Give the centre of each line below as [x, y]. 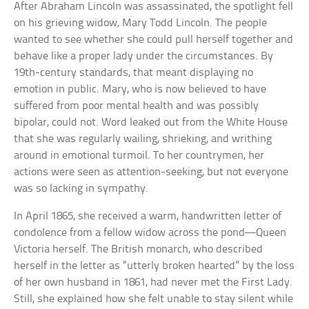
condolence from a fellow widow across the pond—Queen [150, 232]
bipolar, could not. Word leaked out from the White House [151, 122]
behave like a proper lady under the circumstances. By [144, 56]
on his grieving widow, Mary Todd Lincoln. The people [141, 23]
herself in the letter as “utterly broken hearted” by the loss [154, 266]
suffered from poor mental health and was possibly [137, 106]
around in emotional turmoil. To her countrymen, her [139, 155]
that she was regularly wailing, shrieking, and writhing [143, 139]
